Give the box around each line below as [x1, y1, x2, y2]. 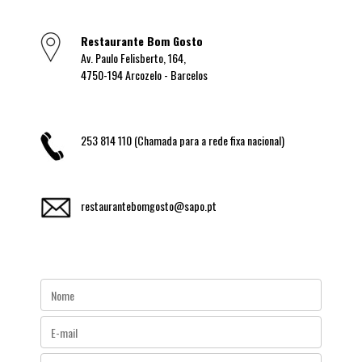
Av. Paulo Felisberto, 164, [81, 49, 186, 67]
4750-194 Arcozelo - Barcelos [81, 66, 208, 84]
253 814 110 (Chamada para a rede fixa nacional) [81, 132, 284, 149]
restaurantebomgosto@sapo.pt [81, 197, 217, 215]
